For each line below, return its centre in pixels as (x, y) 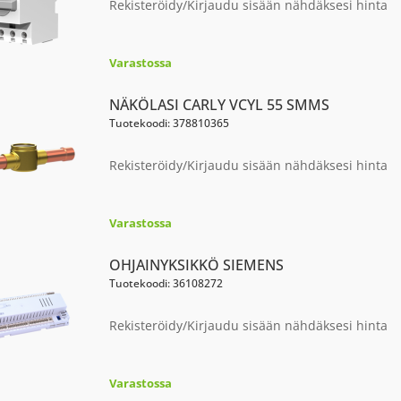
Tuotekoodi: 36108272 (166, 283)
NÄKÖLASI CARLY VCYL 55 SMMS (219, 105)
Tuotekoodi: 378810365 (169, 123)
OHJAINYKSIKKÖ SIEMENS (196, 265)
